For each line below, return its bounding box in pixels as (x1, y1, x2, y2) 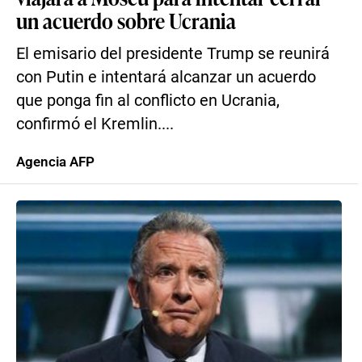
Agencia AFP (16, 154, 95, 170)
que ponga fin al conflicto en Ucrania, (16, 91, 280, 110)
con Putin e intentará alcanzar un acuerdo (16, 68, 316, 86)
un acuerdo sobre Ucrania (16, 6, 236, 35)
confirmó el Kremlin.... (16, 115, 174, 133)
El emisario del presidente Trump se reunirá (16, 44, 330, 63)
